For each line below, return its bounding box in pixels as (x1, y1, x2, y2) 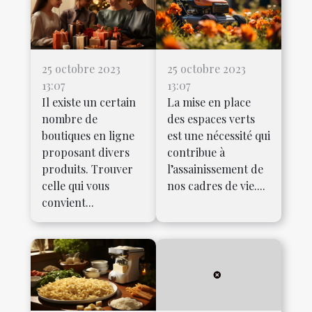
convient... (42, 194, 94, 210)
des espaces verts (167, 111, 255, 126)
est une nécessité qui (167, 127, 270, 143)
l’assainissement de (167, 161, 263, 176)
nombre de (42, 111, 97, 126)
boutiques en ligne (42, 127, 134, 143)
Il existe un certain (42, 94, 136, 109)
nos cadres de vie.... (167, 178, 265, 193)
